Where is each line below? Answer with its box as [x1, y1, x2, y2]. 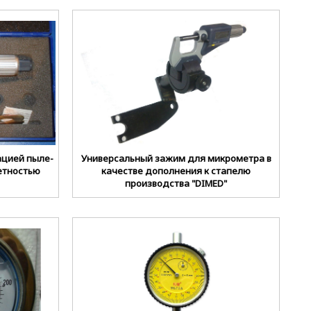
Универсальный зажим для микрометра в [81, 151, 271, 165]
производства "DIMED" [125, 176, 228, 190]
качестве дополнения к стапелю [101, 164, 251, 177]
